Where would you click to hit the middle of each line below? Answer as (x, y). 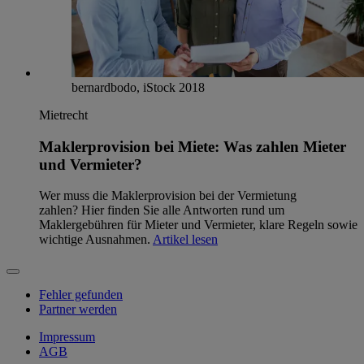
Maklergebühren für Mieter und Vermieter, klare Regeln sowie (198, 225)
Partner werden (78, 310)
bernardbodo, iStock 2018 (138, 87)
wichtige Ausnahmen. (96, 240)
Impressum (67, 337)
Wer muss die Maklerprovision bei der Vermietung (168, 196)
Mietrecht (63, 115)
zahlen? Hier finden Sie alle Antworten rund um (162, 210)
